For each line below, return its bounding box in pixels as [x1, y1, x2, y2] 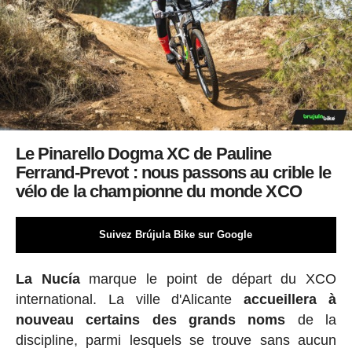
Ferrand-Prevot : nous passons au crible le [15, 162, 331, 182]
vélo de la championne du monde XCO [15, 181, 306, 201]
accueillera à [244, 291, 337, 307]
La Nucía [15, 270, 80, 287]
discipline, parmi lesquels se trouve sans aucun [15, 332, 337, 348]
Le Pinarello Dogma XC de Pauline [15, 143, 272, 163]
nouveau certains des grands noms [15, 311, 286, 328]
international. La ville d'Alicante [15, 291, 244, 307]
